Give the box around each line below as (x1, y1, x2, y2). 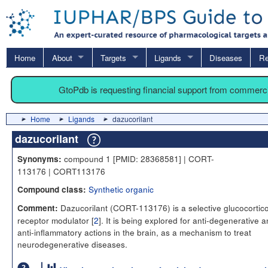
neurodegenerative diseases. (17, 237, 127, 250)
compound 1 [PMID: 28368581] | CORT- (62, 152, 214, 165)
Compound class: (17, 183, 86, 195)
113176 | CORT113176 (17, 165, 105, 177)
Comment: (17, 202, 58, 214)
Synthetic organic (89, 182, 154, 195)
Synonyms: (17, 153, 62, 165)
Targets (100, 51, 126, 63)
